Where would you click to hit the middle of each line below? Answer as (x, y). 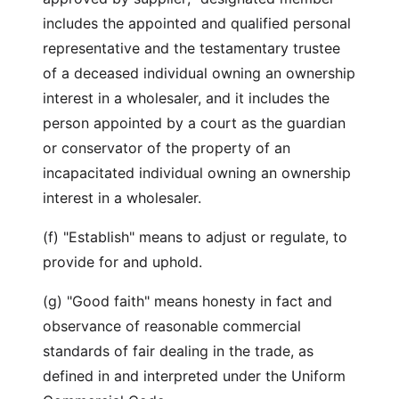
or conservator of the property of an (167, 148)
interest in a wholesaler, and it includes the (186, 98)
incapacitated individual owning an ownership (197, 173)
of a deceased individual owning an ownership (199, 73)
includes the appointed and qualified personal (197, 23)
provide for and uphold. (125, 262)
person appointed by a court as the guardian (194, 123)
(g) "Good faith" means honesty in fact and (187, 301)
